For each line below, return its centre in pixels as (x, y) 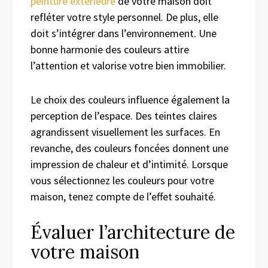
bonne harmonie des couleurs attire (110, 50)
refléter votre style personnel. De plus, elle (124, 17)
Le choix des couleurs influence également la (130, 100)
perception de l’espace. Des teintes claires (124, 116)
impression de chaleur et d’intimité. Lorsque (129, 165)
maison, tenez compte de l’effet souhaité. (123, 197)
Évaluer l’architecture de (133, 232)
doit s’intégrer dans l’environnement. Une (124, 33)
